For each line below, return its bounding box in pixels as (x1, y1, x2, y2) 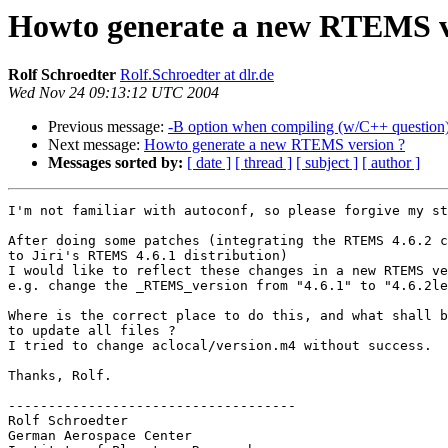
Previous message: (48, 118, 168, 136)
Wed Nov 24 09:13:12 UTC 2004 (8, 84, 219, 102)
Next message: (48, 136, 144, 154)
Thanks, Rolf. (8, 368, 112, 384)
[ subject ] (296, 154, 358, 172)
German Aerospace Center (8, 428, 192, 444)
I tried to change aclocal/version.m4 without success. (8, 338, 432, 354)
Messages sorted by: (48, 154, 183, 172)
